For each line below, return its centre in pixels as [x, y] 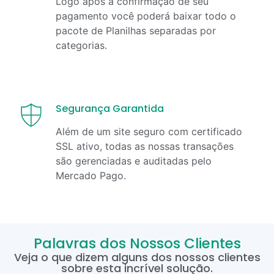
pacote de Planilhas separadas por [136, 30]
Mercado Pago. [91, 175]
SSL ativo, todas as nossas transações [145, 146]
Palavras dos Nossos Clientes [137, 243]
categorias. [81, 45]
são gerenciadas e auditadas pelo [134, 161]
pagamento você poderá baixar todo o [146, 16]
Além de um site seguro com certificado [149, 131]
